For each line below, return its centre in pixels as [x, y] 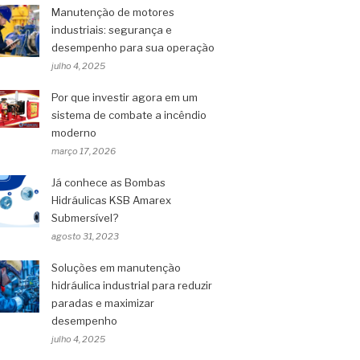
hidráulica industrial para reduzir [132, 285]
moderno [74, 133]
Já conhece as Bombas [108, 182]
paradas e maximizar [103, 303]
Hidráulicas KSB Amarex [111, 200]
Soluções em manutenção [116, 268]
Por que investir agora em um [125, 97]
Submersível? [85, 218]
